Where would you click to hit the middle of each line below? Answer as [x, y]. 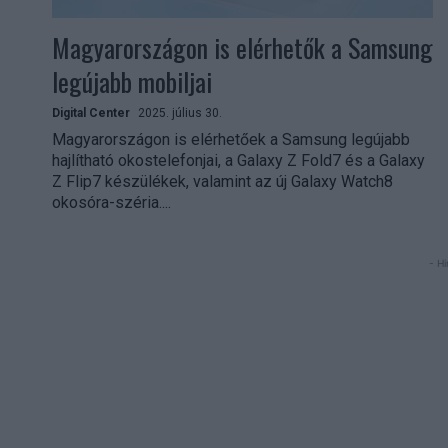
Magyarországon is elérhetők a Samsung [242, 47]
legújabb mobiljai [132, 81]
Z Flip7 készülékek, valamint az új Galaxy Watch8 [222, 181]
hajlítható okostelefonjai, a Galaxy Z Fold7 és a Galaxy [238, 160]
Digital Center [91, 112]
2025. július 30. [180, 112]
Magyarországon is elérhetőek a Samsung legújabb [231, 139]
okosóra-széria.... [111, 202]
